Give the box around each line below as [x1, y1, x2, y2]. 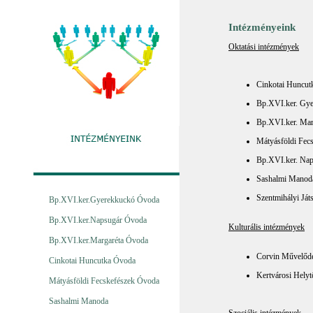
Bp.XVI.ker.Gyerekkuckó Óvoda [49, 195, 159, 205]
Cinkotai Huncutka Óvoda [49, 256, 136, 265]
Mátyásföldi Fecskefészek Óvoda [49, 276, 159, 286]
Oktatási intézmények [228, 42, 299, 52]
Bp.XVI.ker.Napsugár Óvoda [49, 215, 147, 225]
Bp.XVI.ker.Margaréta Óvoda [49, 235, 148, 245]
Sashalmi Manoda [49, 296, 108, 306]
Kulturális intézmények [228, 222, 305, 232]
